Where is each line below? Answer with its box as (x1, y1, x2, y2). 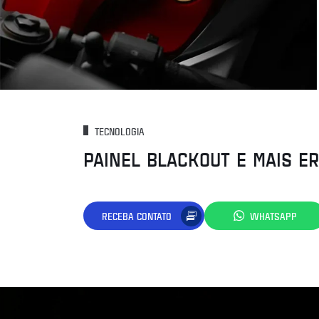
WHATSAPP (250, 209, 297, 223)
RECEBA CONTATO (102, 209, 172, 223)
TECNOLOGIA (92, 125, 145, 139)
